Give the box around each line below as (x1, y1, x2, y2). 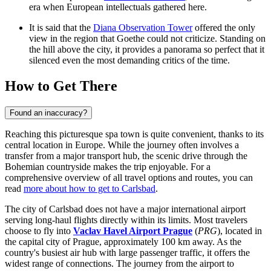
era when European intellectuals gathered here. (29, 2, 207, 13)
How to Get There (5, 78, 117, 94)
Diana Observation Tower (93, 22, 192, 33)
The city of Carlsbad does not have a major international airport (5, 203, 246, 214)
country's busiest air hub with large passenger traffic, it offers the (5, 247, 250, 258)
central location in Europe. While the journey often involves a (5, 139, 239, 150)
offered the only (192, 22, 255, 33)
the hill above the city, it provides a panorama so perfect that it (29, 44, 264, 55)
